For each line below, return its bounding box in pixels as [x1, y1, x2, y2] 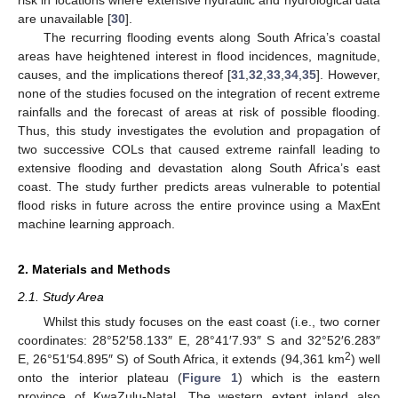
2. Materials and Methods [18, 261, 171, 276]
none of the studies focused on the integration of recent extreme [18, 85, 380, 100]
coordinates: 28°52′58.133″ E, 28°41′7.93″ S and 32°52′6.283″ [18, 333, 380, 347]
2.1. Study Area [18, 289, 104, 304]
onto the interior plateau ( [18, 370, 183, 385]
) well [350, 352, 381, 366]
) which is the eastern [237, 370, 381, 385]
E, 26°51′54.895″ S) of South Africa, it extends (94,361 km [18, 352, 345, 366]
